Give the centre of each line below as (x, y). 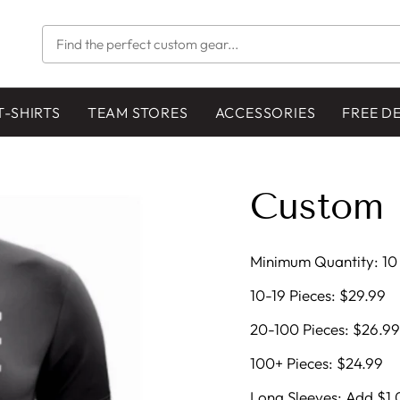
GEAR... (76, 100)
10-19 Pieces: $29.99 (318, 295)
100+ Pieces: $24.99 (317, 363)
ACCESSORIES (265, 112)
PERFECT (80, 66)
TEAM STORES (137, 112)
